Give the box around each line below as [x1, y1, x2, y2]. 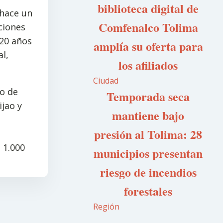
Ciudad [93, 75, 119, 86]
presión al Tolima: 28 [94, 125, 203, 143]
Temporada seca [107, 88, 190, 105]
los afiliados [118, 56, 178, 74]
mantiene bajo [112, 107, 185, 124]
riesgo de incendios [100, 163, 197, 181]
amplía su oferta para [93, 37, 203, 55]
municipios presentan [94, 144, 203, 162]
